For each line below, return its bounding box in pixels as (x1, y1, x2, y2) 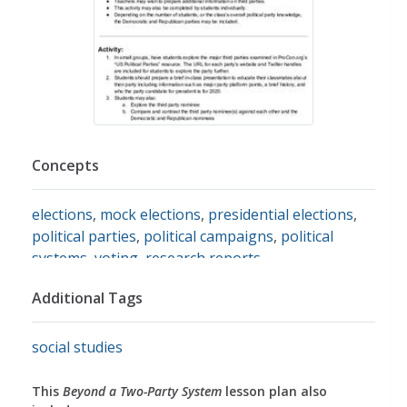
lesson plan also (222, 382, 327, 401)
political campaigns (144, 226, 273, 247)
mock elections (100, 204, 201, 225)
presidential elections (208, 204, 353, 225)
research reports (145, 248, 261, 269)
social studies (32, 337, 123, 358)
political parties (32, 226, 136, 247)
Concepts (32, 155, 99, 176)
